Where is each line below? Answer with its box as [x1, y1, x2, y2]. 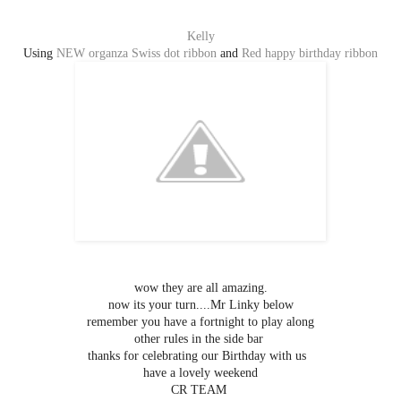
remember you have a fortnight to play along [87, 314, 314, 328]
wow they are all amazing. [133, 280, 268, 294]
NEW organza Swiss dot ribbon [56, 46, 217, 60]
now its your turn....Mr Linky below [107, 297, 294, 311]
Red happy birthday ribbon [242, 46, 378, 60]
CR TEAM [171, 382, 230, 397]
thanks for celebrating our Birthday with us [88, 348, 313, 363]
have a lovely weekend [143, 365, 258, 380]
